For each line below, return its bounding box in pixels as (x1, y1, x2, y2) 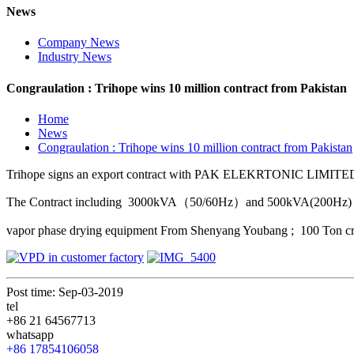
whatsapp (6, 327, 54, 341)
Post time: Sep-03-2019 (6, 284, 123, 299)
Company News (38, 36, 119, 50)
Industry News (38, 50, 111, 64)
